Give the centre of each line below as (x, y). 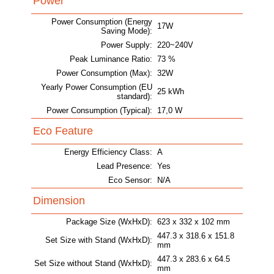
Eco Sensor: (130, 180)
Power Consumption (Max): (104, 73)
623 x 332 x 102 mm (194, 222)
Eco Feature (63, 131)
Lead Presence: (124, 166)
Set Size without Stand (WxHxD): (93, 264)
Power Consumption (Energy (102, 22)
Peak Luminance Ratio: (111, 59)
